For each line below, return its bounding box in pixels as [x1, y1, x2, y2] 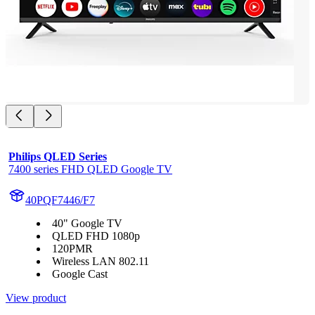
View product [6, 292, 66, 304]
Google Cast [52, 268, 108, 281]
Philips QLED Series [8, 150, 107, 163]
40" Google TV [52, 217, 122, 230]
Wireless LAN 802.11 [52, 255, 149, 268]
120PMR [52, 243, 93, 255]
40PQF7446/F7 [25, 194, 95, 207]
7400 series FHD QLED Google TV [8, 163, 172, 176]
